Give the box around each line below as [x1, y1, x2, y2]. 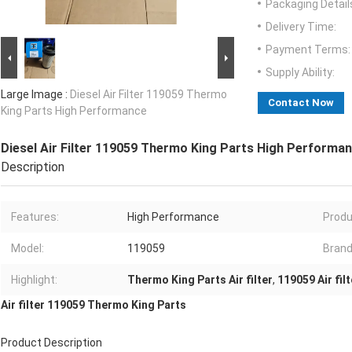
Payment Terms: [266, 43, 350, 57]
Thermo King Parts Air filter [127, 273, 273, 287]
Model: [11, 242, 44, 255]
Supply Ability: [266, 66, 335, 79]
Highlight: [11, 273, 57, 287]
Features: [11, 211, 59, 224]
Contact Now [268, 97, 334, 109]
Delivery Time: [266, 20, 336, 34]
